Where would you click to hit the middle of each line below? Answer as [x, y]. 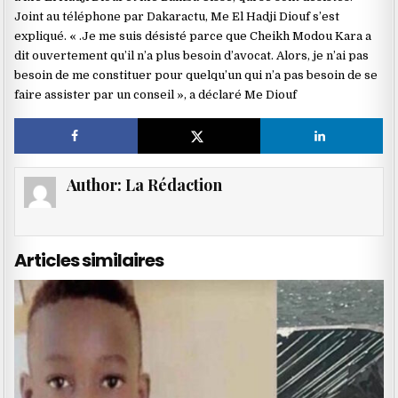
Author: [96, 185]
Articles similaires [89, 261]
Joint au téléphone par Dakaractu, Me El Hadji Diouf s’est [177, 16]
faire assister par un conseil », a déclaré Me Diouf [156, 94]
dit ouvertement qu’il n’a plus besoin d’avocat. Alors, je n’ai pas [192, 55]
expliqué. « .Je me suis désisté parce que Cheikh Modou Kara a [193, 36]
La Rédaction [173, 185]
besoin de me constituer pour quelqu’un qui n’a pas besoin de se [196, 75]
